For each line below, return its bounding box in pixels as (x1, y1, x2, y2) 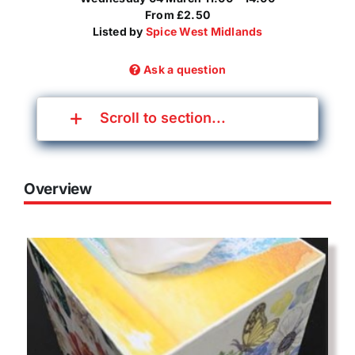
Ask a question (143, 62, 227, 76)
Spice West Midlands (145, 24, 263, 38)
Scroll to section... (100, 109, 226, 126)
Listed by (92, 24, 146, 38)
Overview (24, 179, 92, 198)
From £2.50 (144, 7, 211, 21)
